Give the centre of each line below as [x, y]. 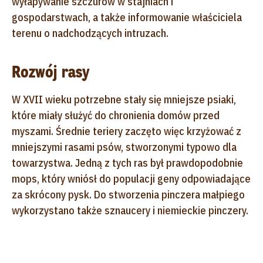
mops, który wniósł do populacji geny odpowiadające [131, 178]
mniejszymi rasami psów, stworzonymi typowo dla [124, 147]
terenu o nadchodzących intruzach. [90, 33]
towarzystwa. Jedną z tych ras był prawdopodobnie [127, 163]
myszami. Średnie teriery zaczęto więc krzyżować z [127, 131]
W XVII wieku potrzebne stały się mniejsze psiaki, [124, 99]
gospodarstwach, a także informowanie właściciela [127, 17]
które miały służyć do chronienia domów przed [116, 115]
